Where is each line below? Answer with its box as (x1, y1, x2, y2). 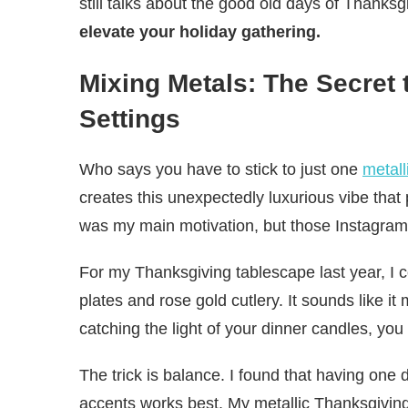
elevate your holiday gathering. (79, 23, 321, 42)
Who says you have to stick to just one (79, 160, 362, 179)
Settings (79, 105, 180, 134)
